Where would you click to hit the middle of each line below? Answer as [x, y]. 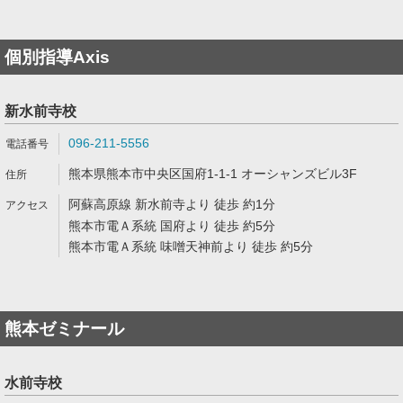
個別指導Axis [57, 57]
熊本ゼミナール [64, 329]
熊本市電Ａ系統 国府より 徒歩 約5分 [172, 226]
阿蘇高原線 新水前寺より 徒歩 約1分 [172, 204]
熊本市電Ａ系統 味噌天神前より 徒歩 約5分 [191, 246]
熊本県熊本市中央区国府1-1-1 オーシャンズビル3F [213, 174]
